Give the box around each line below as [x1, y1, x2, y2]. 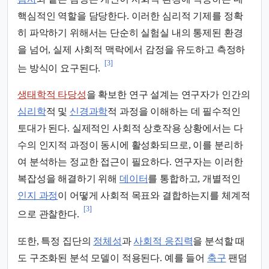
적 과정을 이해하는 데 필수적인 [107, 106, 241, 117]
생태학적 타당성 [17, 89, 86, 100]
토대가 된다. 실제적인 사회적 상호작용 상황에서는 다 [17, 123, 243, 134]
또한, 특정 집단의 [17, 235, 94, 246]
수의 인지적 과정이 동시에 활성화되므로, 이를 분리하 [17, 140, 243, 151]
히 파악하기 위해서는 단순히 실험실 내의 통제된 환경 [17, 28, 243, 38]
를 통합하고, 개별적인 [148, 174, 241, 184]
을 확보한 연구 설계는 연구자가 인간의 [86, 89, 250, 100]
